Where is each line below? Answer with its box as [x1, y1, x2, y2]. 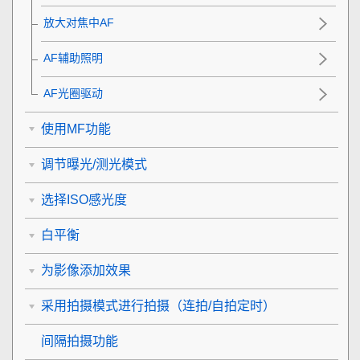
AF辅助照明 [43, 51, 103, 65]
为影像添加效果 [41, 264, 131, 278]
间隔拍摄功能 [41, 334, 118, 349]
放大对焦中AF [43, 16, 114, 30]
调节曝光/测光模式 [41, 157, 147, 172]
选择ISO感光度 [41, 193, 127, 207]
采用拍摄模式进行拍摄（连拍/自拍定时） [41, 299, 276, 313]
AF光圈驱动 [43, 87, 103, 100]
